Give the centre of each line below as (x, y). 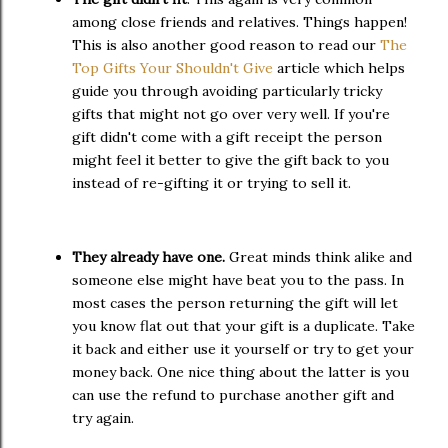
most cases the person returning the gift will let (235, 302)
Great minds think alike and (318, 256)
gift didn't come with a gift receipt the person (227, 136)
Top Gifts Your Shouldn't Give (172, 67)
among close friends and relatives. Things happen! (239, 21)
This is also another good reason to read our (226, 44)
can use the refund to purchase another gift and (233, 394)
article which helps (339, 67)
